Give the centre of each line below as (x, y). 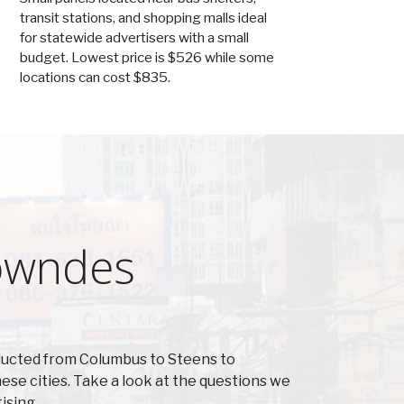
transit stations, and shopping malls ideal (143, 18)
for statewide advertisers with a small (134, 37)
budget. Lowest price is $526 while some (147, 57)
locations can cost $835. (95, 77)
